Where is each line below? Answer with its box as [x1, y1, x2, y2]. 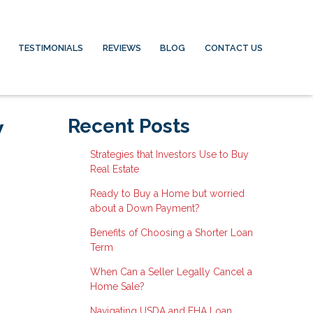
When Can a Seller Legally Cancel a [89, 266, 252, 277]
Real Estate [89, 163, 139, 175]
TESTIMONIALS [17, 42, 83, 53]
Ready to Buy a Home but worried [89, 188, 245, 199]
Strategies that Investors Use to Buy [89, 149, 249, 160]
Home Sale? [89, 281, 145, 292]
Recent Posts [68, 115, 190, 138]
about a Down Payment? [89, 203, 200, 214]
